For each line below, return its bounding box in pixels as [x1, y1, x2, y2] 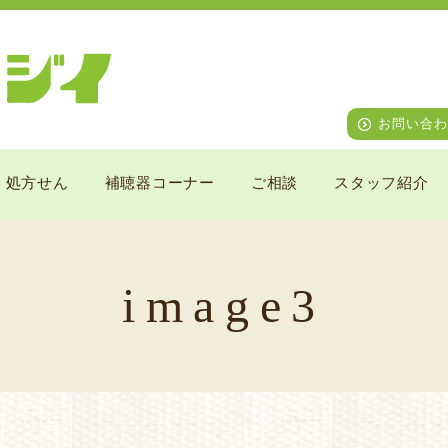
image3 [122, 278, 326, 332]
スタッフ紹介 [334, 173, 429, 190]
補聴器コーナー [104, 173, 215, 190]
